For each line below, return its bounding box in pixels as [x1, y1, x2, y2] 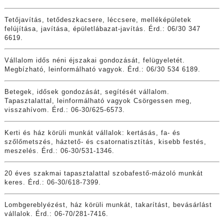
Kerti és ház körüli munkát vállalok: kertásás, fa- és [4, 129, 180, 136]
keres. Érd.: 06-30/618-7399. [4, 179, 101, 186]
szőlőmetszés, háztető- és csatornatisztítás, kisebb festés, [4, 138, 206, 145]
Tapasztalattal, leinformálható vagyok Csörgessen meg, [4, 97, 192, 105]
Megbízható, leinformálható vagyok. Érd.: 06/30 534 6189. [4, 66, 200, 73]
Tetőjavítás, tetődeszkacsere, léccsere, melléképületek [4, 16, 191, 23]
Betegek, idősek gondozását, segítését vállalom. [4, 88, 169, 96]
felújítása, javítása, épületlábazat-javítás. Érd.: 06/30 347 [4, 25, 200, 32]
